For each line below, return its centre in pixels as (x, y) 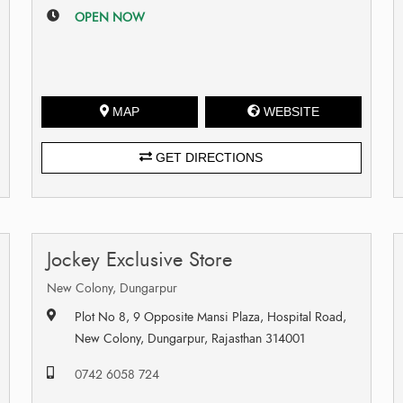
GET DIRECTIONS (208, 157)
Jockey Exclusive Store (139, 259)
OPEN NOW (109, 17)
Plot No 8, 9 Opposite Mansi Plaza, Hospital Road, (210, 317)
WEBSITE (292, 111)
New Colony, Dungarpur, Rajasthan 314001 (189, 338)
